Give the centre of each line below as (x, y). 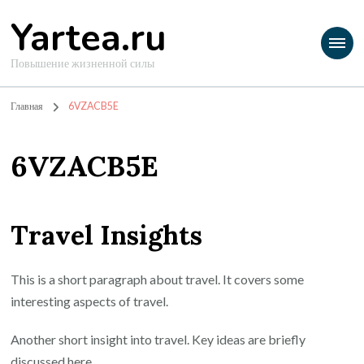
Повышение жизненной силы (83, 63)
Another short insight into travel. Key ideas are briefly (158, 340)
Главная (27, 106)
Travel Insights (107, 235)
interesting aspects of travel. (90, 301)
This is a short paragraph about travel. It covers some (158, 279)
